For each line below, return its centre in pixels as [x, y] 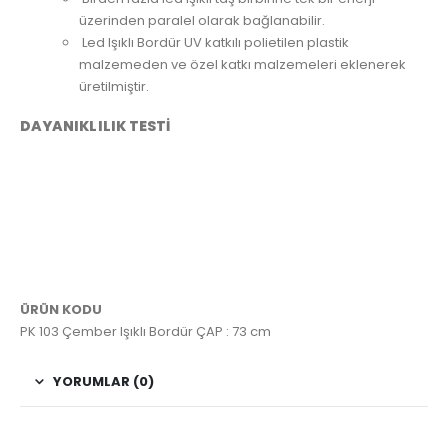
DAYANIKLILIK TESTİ [95, 125]
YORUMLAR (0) [103, 381]
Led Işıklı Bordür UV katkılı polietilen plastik [214, 43]
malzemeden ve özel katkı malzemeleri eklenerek [243, 65]
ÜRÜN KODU [61, 309]
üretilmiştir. [114, 87]
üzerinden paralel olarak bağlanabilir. [202, 21]
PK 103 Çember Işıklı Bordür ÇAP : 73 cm [145, 331]
